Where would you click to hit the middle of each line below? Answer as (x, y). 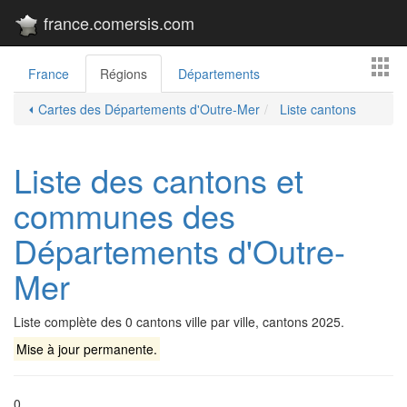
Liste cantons (316, 109)
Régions (124, 74)
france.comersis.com (117, 23)
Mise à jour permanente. (86, 349)
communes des (124, 215)
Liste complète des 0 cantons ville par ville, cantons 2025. (179, 322)
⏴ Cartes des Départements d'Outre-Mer (144, 109)
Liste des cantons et (159, 179)
